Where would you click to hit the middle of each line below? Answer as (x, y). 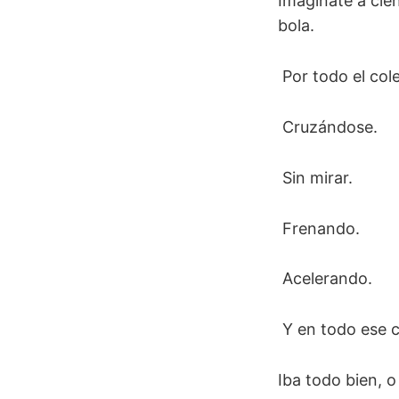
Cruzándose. (328, 126)
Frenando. (319, 228)
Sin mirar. (315, 177)
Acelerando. (325, 279)
